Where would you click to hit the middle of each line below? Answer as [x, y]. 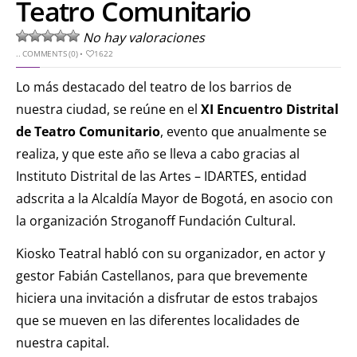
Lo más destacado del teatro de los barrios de [154, 86]
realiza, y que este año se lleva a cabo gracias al [158, 153]
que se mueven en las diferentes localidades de [158, 320]
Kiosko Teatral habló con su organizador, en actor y [171, 253]
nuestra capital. [63, 342]
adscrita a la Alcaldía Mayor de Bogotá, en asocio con [175, 198]
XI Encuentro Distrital [270, 109]
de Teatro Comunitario [88, 131]
